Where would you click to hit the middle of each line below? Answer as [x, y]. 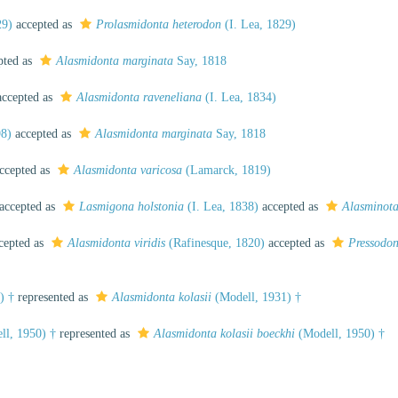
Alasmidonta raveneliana [139, 97]
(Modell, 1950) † [340, 334]
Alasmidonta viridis [116, 243]
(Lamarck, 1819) [227, 170]
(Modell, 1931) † [256, 297]
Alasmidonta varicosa [128, 170]
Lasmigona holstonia [131, 207]
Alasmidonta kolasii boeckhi [224, 334]
